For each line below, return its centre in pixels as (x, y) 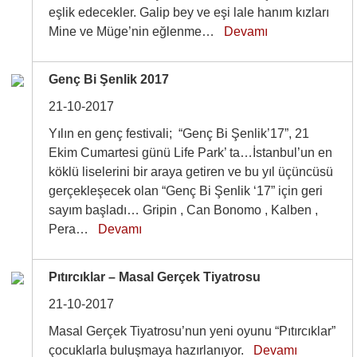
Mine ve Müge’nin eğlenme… (137, 31)
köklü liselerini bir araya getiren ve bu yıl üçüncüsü (191, 172)
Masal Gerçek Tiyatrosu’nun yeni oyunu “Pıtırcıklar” (192, 331)
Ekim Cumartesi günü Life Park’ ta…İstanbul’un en (191, 153)
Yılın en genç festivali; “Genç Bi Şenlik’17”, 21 (179, 133)
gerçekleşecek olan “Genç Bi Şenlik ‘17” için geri (186, 191)
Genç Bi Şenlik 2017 (109, 79)
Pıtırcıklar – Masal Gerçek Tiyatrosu (155, 277)
